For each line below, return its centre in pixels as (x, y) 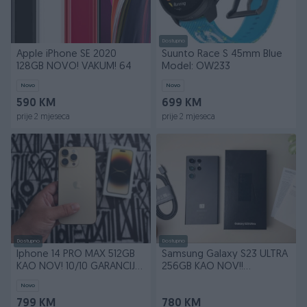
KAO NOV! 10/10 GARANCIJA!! (81, 267)
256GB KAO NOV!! (202, 267)
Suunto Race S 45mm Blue (222, 54)
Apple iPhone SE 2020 (66, 54)
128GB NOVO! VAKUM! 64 (74, 67)
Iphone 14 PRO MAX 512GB (76, 255)
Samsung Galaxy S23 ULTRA (225, 255)
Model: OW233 (196, 67)
